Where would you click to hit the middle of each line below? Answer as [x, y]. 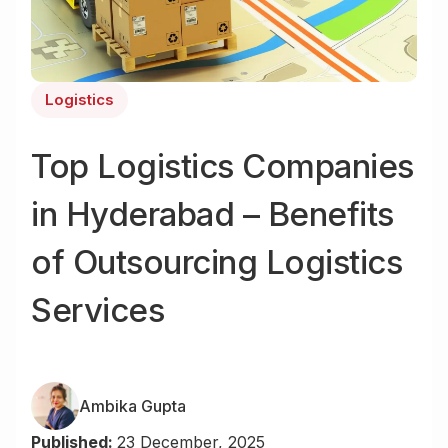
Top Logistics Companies [222, 166]
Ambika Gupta [132, 405]
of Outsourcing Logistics [216, 262]
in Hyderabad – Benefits [212, 214]
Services [97, 310]
